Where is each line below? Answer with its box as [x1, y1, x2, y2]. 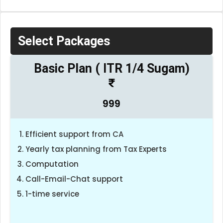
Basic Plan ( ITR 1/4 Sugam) [33, 61, 190, 76]
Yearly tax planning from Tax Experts [25, 143, 167, 154]
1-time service [25, 188, 79, 199]
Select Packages [18, 33, 110, 48]
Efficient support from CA [25, 128, 123, 139]
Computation [25, 158, 79, 169]
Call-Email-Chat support [25, 173, 123, 184]
